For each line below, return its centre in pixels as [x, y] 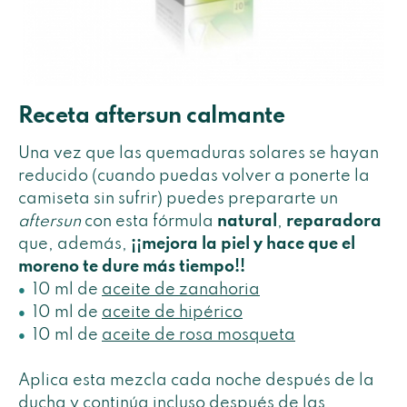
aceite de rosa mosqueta [199, 335]
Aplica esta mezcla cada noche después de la [196, 381]
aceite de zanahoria [181, 289]
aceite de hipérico [172, 312]
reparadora [334, 221]
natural [247, 221]
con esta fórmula [151, 221]
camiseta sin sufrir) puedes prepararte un [178, 199]
